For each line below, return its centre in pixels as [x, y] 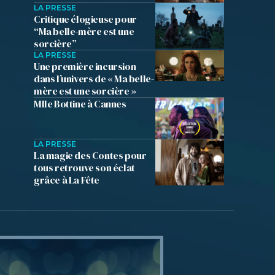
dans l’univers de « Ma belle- [94, 78]
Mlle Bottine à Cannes [80, 103]
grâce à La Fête [67, 180]
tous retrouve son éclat [84, 168]
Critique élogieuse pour [85, 19]
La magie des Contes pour [90, 156]
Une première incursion [85, 66]
